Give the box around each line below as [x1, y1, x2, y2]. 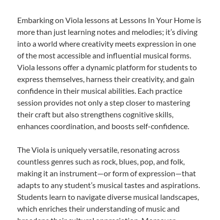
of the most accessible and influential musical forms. [17, 51, 191, 60]
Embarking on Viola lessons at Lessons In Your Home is [17, 15, 201, 25]
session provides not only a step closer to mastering [17, 98, 190, 108]
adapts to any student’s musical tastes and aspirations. [17, 180, 200, 190]
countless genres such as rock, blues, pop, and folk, [17, 157, 185, 166]
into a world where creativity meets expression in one [17, 39, 196, 49]
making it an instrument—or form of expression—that [17, 168, 196, 178]
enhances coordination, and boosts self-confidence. [17, 121, 189, 131]
